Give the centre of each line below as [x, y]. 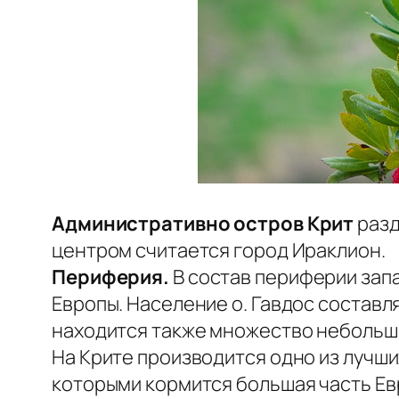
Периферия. [110, 277]
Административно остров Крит [203, 224]
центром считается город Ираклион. [219, 251]
